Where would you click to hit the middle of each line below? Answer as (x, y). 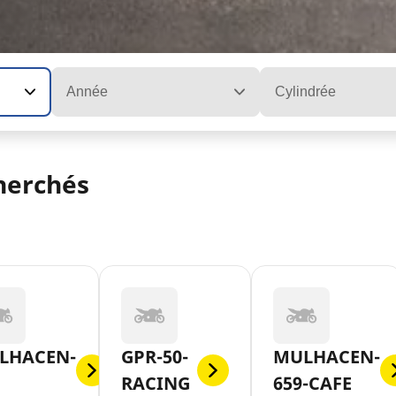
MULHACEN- (326, 357)
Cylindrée (306, 91)
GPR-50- (154, 357)
